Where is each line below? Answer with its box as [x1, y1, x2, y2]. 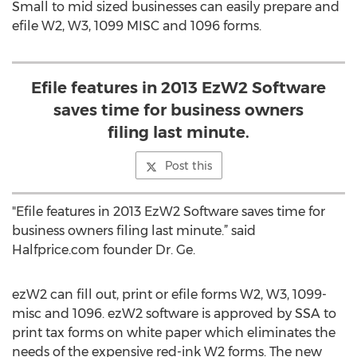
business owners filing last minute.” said [12, 223, 256, 238]
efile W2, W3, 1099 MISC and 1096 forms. [12, 18, 261, 33]
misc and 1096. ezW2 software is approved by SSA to [12, 306, 336, 321]
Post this [164, 159, 212, 173]
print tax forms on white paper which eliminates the [12, 325, 335, 340]
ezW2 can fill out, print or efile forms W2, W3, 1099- [12, 287, 327, 302]
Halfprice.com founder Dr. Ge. [12, 242, 195, 257]
